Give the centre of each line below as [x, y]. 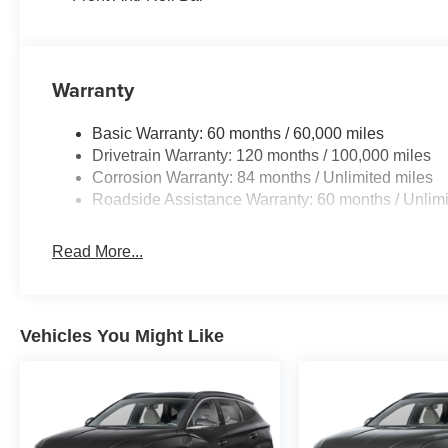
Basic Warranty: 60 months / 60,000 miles [238, 134]
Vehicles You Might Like [122, 336]
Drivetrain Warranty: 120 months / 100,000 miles [262, 156]
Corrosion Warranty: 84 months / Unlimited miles [263, 178]
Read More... [98, 252]
